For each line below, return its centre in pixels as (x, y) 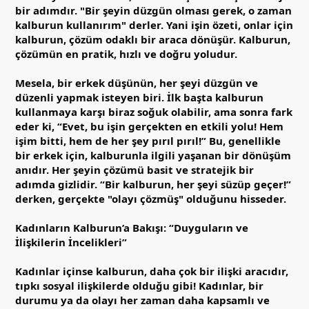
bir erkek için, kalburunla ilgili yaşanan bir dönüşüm (153, 155)
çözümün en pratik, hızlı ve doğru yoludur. (126, 53)
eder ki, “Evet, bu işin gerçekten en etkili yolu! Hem (149, 126)
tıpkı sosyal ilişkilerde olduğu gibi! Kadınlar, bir (139, 285)
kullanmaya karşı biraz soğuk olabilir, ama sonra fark (154, 111)
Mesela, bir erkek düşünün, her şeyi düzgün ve (137, 82)
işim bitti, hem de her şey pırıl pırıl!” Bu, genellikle (148, 140)
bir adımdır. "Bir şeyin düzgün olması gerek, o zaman (153, 10)
